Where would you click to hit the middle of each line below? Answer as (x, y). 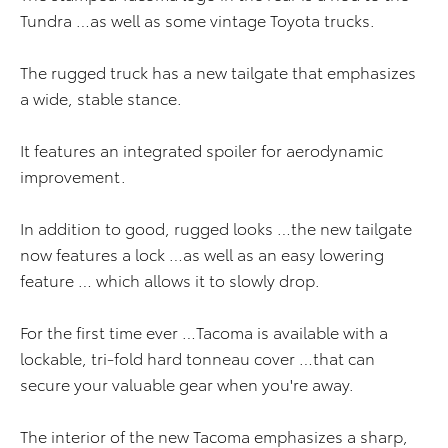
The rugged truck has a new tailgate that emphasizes (218, 72)
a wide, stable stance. (103, 98)
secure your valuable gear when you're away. (189, 384)
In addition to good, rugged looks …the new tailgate (216, 228)
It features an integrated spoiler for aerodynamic (201, 150)
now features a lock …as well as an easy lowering (202, 254)
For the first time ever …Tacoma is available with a (204, 332)
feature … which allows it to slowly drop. (172, 280)
